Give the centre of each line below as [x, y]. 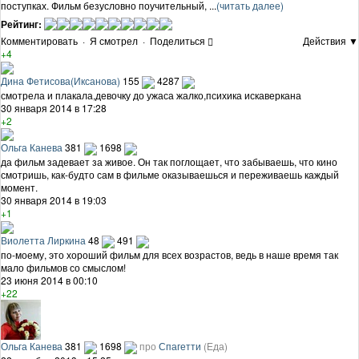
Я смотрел [114, 40]
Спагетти [180, 346]
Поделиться [177, 40]
